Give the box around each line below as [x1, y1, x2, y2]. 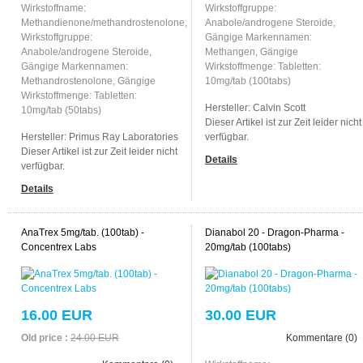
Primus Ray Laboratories [68, 130, 178, 143]
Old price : [20, 331, 68, 344]
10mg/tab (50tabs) [20, 104, 101, 116]
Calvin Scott [252, 101, 305, 113]
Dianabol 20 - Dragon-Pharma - [204, 226, 344, 238]
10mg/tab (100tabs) [204, 75, 291, 87]
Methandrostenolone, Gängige [20, 75, 156, 87]
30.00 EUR [204, 306, 276, 323]
